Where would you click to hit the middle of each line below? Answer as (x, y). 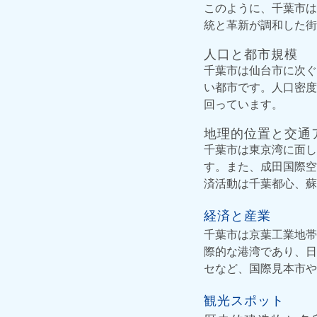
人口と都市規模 (251, 53)
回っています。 (243, 103)
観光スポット (244, 299)
